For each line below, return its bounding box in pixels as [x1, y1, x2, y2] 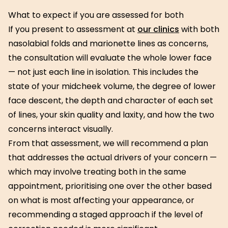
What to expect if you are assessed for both [8, 9, 184, 21]
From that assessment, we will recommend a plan [8, 137, 208, 149]
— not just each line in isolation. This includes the [8, 66, 198, 78]
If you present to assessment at [8, 23, 137, 35]
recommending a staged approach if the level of [8, 209, 203, 220]
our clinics [137, 23, 179, 35]
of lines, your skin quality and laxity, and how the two [8, 109, 214, 121]
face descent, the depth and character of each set [8, 95, 213, 106]
